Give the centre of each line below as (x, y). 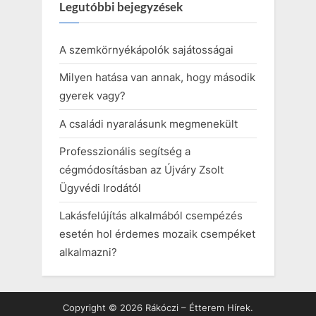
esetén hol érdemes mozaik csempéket (157, 233)
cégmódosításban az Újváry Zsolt (141, 169)
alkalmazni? (88, 252)
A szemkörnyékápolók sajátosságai (146, 50)
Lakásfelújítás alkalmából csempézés (151, 215)
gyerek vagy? (92, 96)
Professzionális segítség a (125, 151)
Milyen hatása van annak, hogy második (157, 78)
